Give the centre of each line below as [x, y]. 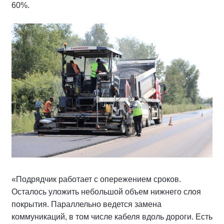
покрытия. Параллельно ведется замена [86, 204]
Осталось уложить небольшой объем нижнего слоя [106, 192]
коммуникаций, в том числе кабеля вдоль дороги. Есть [112, 217]
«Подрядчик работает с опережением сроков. [96, 179]
